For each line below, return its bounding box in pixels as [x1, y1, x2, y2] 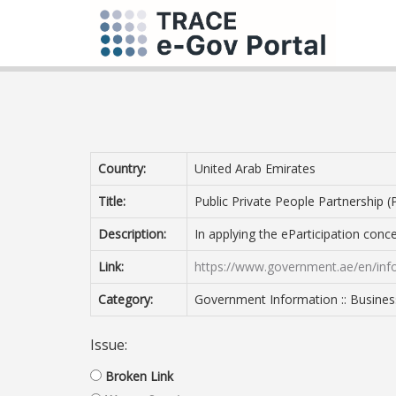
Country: [98, 160, 146, 177]
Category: [98, 291, 153, 308]
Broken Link [105, 368, 173, 385]
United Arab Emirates [194, 160, 316, 177]
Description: [98, 225, 166, 242]
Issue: [90, 336, 127, 354]
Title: [98, 193, 126, 209]
